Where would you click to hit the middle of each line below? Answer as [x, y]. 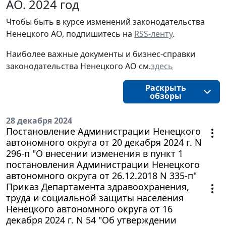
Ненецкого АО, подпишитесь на [70, 34]
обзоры [165, 96]
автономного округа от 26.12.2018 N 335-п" [101, 175]
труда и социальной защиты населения [95, 197]
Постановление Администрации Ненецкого [103, 131]
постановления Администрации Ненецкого [103, 164]
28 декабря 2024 [39, 120]
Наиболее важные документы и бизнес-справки [101, 54]
